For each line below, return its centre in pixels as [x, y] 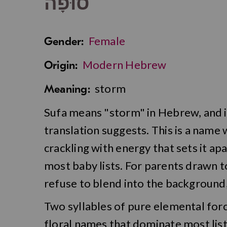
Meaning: [67, 89]
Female [107, 41]
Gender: [64, 42]
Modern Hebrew [124, 65]
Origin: [61, 66]
